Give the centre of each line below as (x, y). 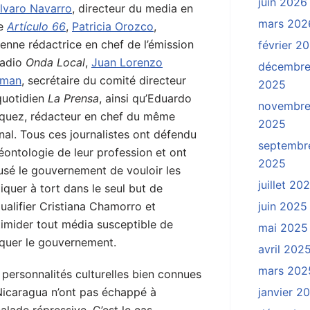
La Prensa (73, 99)
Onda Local (55, 63)
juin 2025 (283, 207)
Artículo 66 (36, 27)
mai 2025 (283, 228)
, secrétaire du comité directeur (104, 81)
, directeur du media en (133, 9)
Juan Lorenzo (127, 63)
